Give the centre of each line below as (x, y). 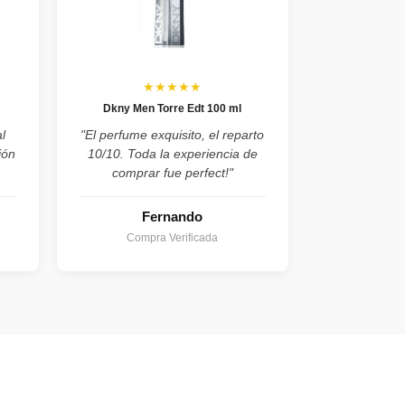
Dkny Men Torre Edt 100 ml (173, 109)
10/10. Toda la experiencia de (172, 154)
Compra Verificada (173, 238)
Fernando (173, 217)
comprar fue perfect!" (172, 173)
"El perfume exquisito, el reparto (173, 135)
